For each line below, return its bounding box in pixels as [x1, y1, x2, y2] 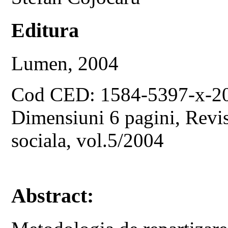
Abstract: [11, 184, 94, 208]
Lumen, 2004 [11, 52, 119, 74]
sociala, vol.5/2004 [11, 129, 164, 151]
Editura [11, 18, 79, 42]
